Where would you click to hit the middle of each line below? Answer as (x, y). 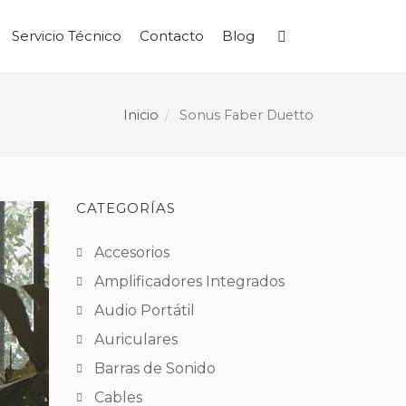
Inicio (141, 115)
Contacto (172, 36)
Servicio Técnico (67, 36)
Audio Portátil (144, 310)
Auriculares (135, 339)
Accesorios (131, 252)
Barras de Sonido (155, 368)
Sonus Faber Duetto (245, 115)
